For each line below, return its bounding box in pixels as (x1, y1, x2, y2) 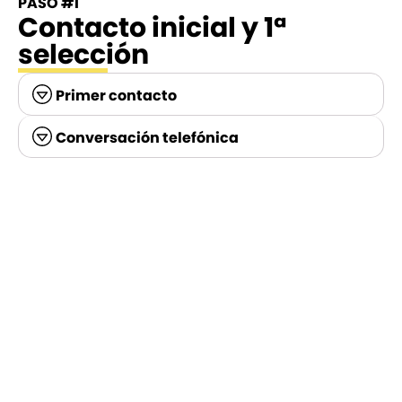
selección (18, 36, 149, 74)
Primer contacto (56, 85, 178, 106)
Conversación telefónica (56, 127, 240, 148)
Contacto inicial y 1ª (18, 9, 286, 47)
